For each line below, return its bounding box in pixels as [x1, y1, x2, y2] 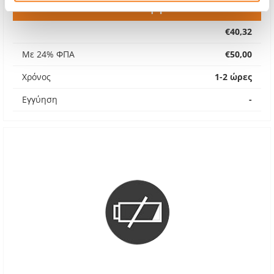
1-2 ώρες [215, 71, 252, 83]
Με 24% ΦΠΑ [22, 48, 75, 60]
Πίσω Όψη [111, 1, 163, 15]
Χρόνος [22, 71, 51, 83]
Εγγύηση [22, 94, 57, 105]
